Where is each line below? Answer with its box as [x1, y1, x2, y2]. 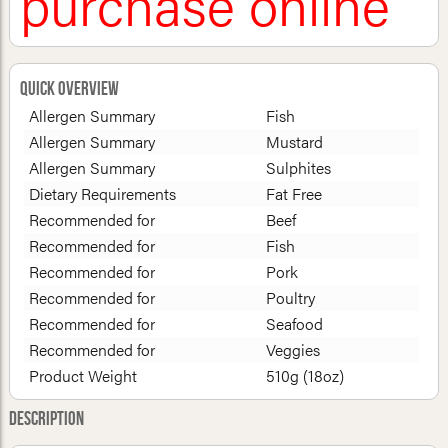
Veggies [265, 337, 320, 361]
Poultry [265, 285, 315, 309]
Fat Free [265, 181, 322, 205]
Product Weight [28, 363, 137, 387]
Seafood [265, 311, 323, 335]
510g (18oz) [265, 363, 344, 387]
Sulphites [265, 155, 331, 179]
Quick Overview [19, 77, 119, 101]
